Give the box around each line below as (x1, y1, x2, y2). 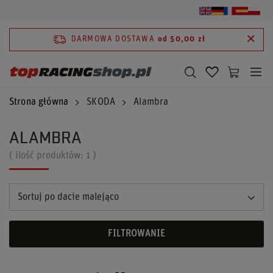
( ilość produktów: (9, 151, 86, 161)
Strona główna (9, 97, 69, 107)
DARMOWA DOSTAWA (71, 35, 155, 43)
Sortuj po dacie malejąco (18, 192, 119, 202)
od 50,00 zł (157, 35, 206, 43)
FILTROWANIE (108, 229, 165, 239)
